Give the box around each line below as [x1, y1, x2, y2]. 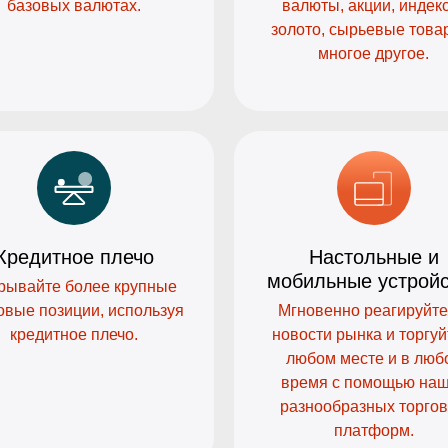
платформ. [333, 422, 414, 440]
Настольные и [308, 246, 439, 269]
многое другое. [318, 45, 430, 63]
